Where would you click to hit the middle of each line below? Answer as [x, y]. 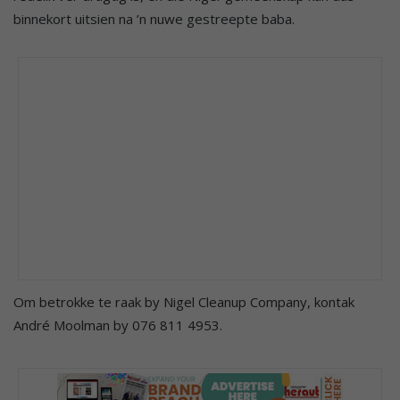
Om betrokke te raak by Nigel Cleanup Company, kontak [184, 301]
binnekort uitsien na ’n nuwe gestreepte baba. [154, 18]
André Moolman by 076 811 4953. [118, 325]
